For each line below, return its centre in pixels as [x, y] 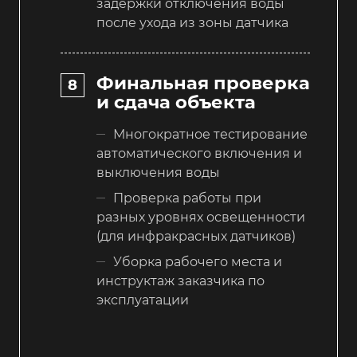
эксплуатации [143, 300]
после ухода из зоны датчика [192, 22]
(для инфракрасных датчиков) [196, 237]
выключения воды [158, 173]
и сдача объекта [176, 102]
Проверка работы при [187, 198]
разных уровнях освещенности [201, 218]
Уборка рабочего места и [198, 262]
